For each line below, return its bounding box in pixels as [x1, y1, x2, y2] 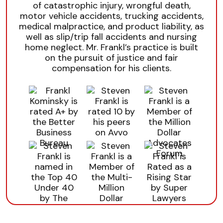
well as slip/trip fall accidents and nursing [26, 31, 197, 43]
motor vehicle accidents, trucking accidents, [19, 10, 204, 22]
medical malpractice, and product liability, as [19, 20, 204, 32]
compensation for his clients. [52, 62, 171, 74]
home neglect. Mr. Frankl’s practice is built [25, 41, 198, 53]
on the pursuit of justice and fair [45, 52, 178, 64]
